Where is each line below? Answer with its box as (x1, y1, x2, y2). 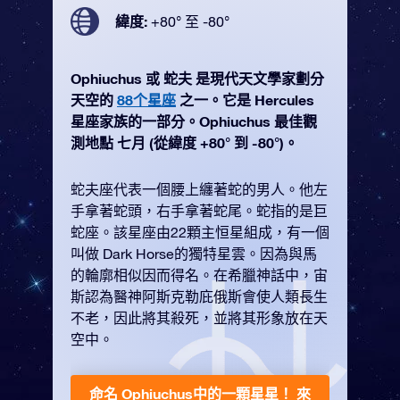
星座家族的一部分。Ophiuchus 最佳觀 (71, 112, 317, 129)
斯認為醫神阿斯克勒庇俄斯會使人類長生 (71, 288, 328, 304)
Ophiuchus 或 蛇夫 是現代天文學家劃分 (71, 70, 324, 87)
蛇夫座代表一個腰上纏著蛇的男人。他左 (71, 181, 328, 197)
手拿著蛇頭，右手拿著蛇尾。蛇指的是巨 (71, 203, 328, 219)
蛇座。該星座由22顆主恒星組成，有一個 (71, 224, 329, 240)
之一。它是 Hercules (176, 91, 314, 108)
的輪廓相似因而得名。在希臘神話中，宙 (71, 267, 328, 283)
